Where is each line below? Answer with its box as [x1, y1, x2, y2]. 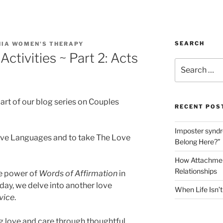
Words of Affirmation [39, 169, 117, 179]
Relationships [174, 167, 217, 176]
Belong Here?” [174, 137, 221, 146]
